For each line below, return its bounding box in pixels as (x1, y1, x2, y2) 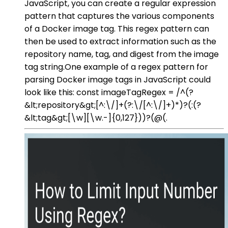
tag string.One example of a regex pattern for (24, 61, 208, 73)
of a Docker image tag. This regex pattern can (24, 22, 209, 35)
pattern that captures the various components (24, 10, 214, 22)
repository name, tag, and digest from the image (24, 48, 219, 60)
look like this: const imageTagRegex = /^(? (24, 86, 193, 98)
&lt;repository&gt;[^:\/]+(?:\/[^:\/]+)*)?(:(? (24, 99, 201, 111)
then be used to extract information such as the (24, 35, 216, 47)
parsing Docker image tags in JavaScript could (24, 73, 211, 85)
